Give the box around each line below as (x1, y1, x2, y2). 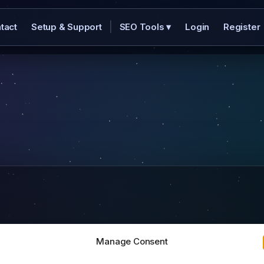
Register (223, 21, 260, 32)
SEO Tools (119, 21, 167, 32)
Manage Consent (96, 236, 168, 247)
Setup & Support (31, 21, 102, 32)
